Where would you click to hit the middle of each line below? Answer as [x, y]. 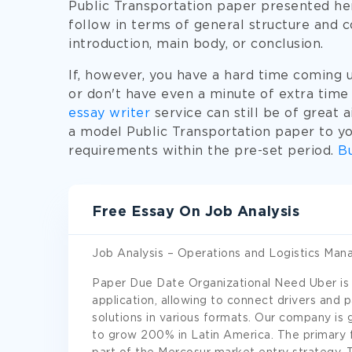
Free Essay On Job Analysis [196, 212]
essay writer [109, 114]
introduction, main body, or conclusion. [196, 44]
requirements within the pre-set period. [203, 151]
